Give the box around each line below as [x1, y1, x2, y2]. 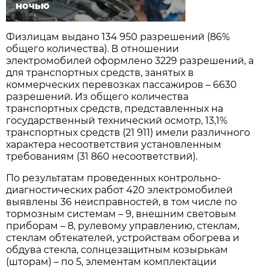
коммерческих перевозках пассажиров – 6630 [6, 78, 237, 90]
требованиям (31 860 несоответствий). [6, 150, 198, 162]
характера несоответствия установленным [6, 138, 222, 150]
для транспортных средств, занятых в [6, 66, 194, 78]
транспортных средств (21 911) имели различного [6, 126, 251, 138]
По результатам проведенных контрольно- [6, 172, 221, 184]
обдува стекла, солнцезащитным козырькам [6, 243, 229, 255]
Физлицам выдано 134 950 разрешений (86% [6, 31, 230, 42]
